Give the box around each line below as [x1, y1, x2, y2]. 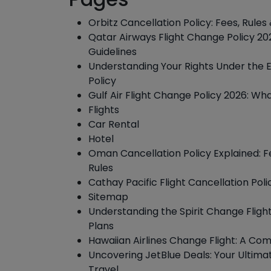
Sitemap [88, 190, 128, 204]
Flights [88, 103, 119, 117]
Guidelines [88, 45, 137, 59]
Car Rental [88, 117, 139, 131]
